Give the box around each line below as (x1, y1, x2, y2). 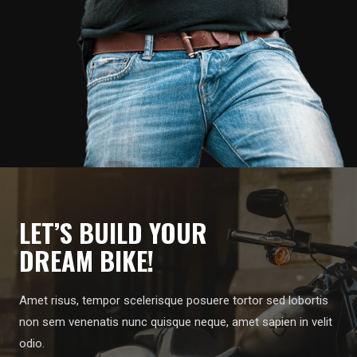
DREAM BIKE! (19, 241, 154, 279)
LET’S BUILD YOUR (19, 213, 207, 251)
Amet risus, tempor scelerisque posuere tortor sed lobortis (19, 292, 328, 308)
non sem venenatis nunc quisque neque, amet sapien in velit (19, 314, 332, 329)
